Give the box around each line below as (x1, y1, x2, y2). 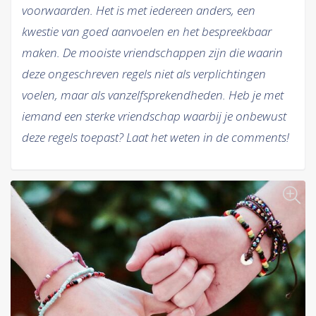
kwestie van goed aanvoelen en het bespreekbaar (22, 23, 272, 39)
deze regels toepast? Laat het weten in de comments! (22, 129, 289, 145)
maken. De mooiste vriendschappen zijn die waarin (22, 44, 283, 61)
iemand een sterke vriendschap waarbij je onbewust (22, 108, 286, 124)
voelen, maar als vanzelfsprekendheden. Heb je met (22, 87, 284, 103)
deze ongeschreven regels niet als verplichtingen (22, 66, 266, 82)
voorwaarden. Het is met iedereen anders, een (22, 2, 255, 18)
